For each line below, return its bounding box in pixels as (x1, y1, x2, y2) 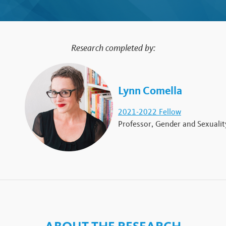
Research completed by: (71, 42, 155, 53)
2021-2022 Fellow (118, 107, 181, 117)
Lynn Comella (118, 84, 182, 97)
